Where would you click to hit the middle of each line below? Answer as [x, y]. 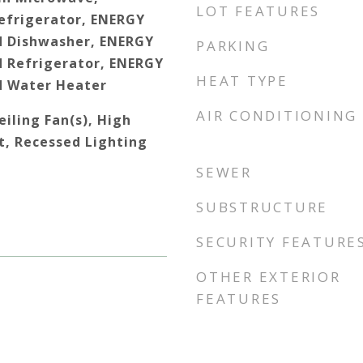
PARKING [233, 46]
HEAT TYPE [242, 81]
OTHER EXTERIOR [269, 277]
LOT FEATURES [258, 11]
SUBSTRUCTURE [262, 207]
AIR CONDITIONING [277, 115]
